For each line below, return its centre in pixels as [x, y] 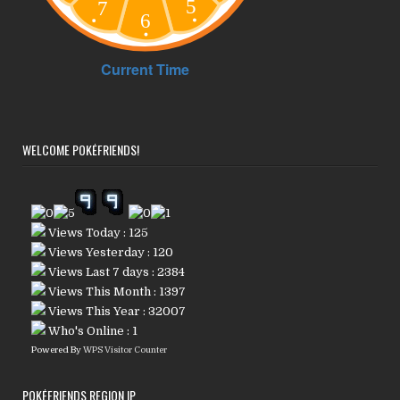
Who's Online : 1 [92, 331]
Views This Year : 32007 [116, 312]
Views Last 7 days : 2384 [116, 272]
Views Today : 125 [97, 233]
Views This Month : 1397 [116, 292]
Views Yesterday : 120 [110, 253]
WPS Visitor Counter [125, 350]
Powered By [58, 350]
